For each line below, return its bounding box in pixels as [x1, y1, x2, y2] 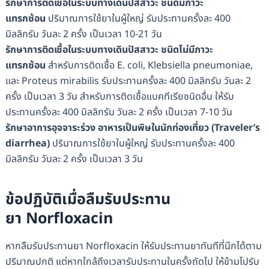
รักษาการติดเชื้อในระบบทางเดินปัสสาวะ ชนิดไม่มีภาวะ [5, 43, 213, 58]
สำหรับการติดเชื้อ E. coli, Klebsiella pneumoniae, [45, 58, 253, 73]
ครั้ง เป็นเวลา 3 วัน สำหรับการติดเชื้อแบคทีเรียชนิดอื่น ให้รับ [5, 89, 234, 104]
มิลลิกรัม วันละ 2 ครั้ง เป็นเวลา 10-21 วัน [5, 27, 162, 42]
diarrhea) [5, 136, 52, 151]
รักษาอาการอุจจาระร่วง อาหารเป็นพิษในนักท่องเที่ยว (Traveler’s [5, 121, 260, 136]
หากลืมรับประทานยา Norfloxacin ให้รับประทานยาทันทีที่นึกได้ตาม [5, 239, 262, 254]
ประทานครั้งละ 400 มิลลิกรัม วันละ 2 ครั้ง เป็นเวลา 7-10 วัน [5, 105, 232, 120]
